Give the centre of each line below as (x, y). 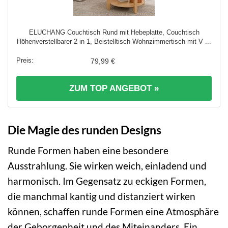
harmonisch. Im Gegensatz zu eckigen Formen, (107, 181)
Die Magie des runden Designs (84, 130)
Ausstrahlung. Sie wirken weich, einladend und (107, 166)
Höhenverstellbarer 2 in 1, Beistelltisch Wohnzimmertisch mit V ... (114, 41)
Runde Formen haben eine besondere (88, 151)
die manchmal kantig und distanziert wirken (102, 196)
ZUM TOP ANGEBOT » (114, 88)
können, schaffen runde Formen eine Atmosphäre (113, 212)
